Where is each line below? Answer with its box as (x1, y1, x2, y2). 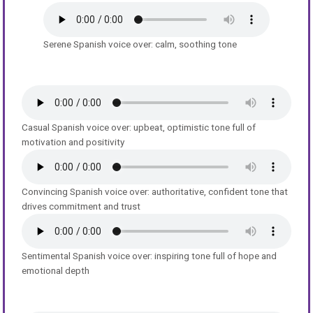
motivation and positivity (22, 136, 125, 147)
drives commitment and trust (22, 200, 141, 212)
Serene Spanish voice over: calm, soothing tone (43, 38, 237, 50)
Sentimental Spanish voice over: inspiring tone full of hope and (22, 249, 277, 261)
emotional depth (22, 264, 90, 276)
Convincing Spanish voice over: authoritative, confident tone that (22, 185, 289, 197)
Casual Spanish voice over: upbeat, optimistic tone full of (22, 121, 256, 133)
